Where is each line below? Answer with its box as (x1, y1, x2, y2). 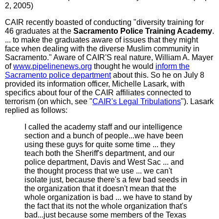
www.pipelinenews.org (13, 62, 92, 70)
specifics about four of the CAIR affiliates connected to (5, 88, 191, 97)
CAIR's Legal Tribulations (92, 97, 181, 106)
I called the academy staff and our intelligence (24, 122, 182, 131)
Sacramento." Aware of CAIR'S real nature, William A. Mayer (5, 53, 213, 62)
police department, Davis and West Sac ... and (24, 157, 184, 166)
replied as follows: (5, 106, 67, 114)
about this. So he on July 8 (111, 70, 204, 79)
